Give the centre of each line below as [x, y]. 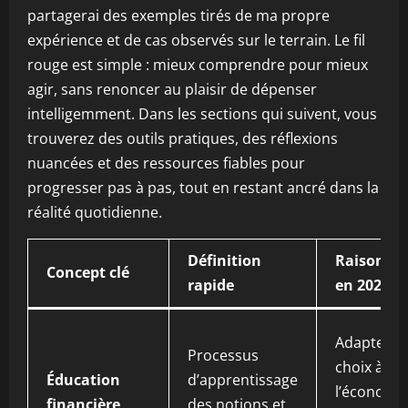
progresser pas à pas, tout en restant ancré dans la [203, 188]
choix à [359, 367]
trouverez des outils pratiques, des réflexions [183, 138]
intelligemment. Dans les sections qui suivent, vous [202, 114]
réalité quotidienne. [95, 212]
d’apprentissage [243, 380]
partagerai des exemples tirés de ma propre [178, 15]
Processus [223, 355]
